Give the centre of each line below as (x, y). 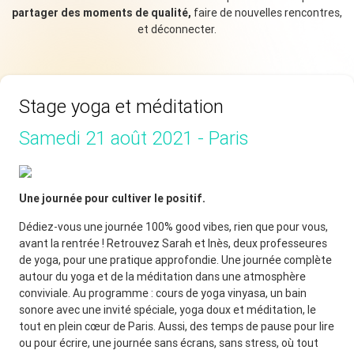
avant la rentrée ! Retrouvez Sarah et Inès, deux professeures (173, 243)
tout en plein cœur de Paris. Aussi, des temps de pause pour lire (177, 326)
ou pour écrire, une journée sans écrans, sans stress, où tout (169, 343)
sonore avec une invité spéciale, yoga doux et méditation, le (168, 309)
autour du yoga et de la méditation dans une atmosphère (162, 276)
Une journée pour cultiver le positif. (112, 198)
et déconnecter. (177, 29)
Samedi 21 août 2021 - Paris (134, 137)
